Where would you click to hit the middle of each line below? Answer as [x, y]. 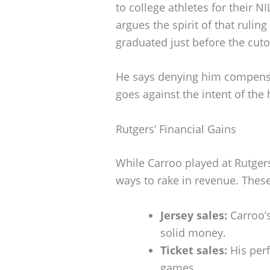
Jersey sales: [194, 215]
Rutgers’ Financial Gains [176, 129]
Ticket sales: [194, 250]
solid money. [193, 232]
